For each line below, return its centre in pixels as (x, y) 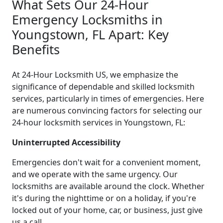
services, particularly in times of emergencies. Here (108, 98)
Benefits (36, 49)
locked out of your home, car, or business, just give (107, 210)
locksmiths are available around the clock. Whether (108, 186)
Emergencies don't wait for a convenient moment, (106, 162)
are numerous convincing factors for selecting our (107, 110)
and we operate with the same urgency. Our (95, 174)
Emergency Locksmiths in (87, 19)
